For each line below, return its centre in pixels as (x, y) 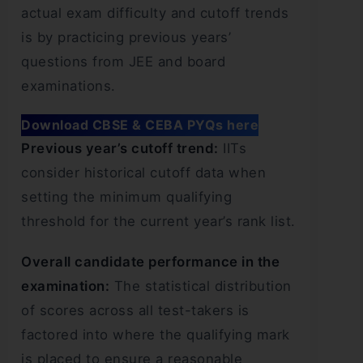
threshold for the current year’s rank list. (158, 222)
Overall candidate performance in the (150, 262)
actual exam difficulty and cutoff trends (155, 13)
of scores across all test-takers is (135, 311)
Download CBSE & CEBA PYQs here (140, 125)
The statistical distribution (201, 286)
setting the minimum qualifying (126, 197)
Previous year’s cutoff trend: (120, 149)
